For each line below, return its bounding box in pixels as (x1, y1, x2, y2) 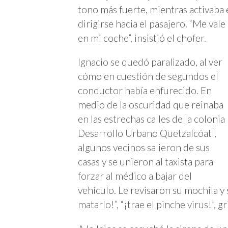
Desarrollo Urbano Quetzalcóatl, (78, 127, 216, 139)
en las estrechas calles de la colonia (78, 113, 225, 125)
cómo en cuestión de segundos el (78, 70, 218, 82)
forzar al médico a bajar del (78, 170, 192, 182)
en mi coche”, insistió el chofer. (78, 32, 206, 44)
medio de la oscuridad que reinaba (78, 99, 223, 111)
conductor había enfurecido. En (78, 84, 212, 97)
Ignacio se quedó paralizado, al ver (78, 56, 222, 68)
